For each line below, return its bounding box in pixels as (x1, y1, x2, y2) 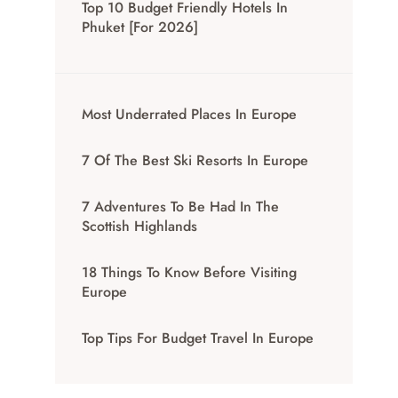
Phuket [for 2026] (82, 17, 199, 38)
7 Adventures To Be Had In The (82, 196, 280, 218)
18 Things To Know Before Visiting (82, 262, 298, 283)
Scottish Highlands (82, 216, 198, 237)
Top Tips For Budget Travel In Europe (82, 328, 314, 349)
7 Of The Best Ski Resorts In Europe (82, 150, 309, 171)
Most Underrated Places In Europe (82, 104, 298, 125)
